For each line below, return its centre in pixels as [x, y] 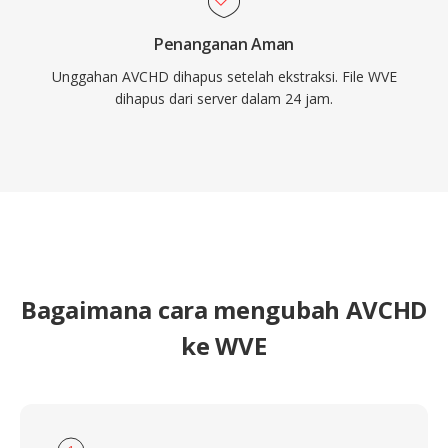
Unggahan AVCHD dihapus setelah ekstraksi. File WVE [224, 76]
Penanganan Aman [224, 44]
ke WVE [224, 345]
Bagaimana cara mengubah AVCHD [224, 309]
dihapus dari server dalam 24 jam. [224, 98]
